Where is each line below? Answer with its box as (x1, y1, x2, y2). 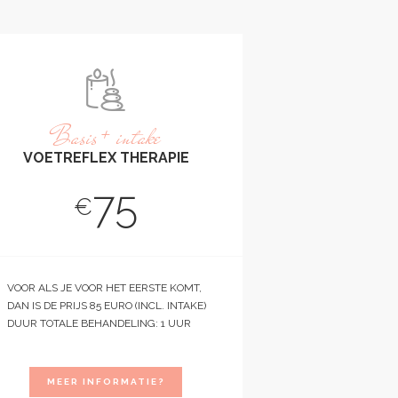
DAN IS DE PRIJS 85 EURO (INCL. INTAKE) (6, 298, 206, 312)
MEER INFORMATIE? (46, 376, 165, 386)
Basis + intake (51, 120, 162, 155)
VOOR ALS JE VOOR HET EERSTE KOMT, (6, 281, 202, 294)
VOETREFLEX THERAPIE (22, 148, 189, 166)
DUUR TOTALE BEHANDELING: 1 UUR (6, 316, 191, 330)
